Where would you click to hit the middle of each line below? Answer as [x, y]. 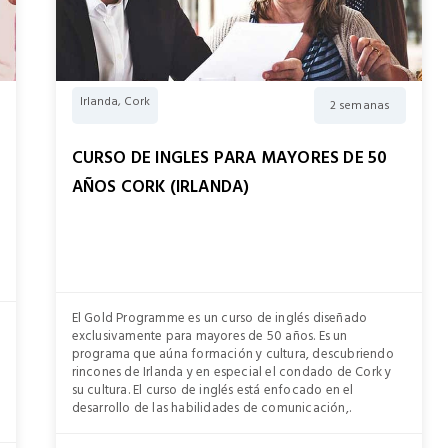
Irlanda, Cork [115, 101]
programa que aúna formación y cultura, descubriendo [232, 354]
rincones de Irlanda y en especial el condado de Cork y [231, 372]
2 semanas [360, 105]
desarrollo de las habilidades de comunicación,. [211, 408]
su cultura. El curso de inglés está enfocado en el [212, 390]
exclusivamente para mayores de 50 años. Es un [209, 336]
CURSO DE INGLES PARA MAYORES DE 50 [229, 158]
